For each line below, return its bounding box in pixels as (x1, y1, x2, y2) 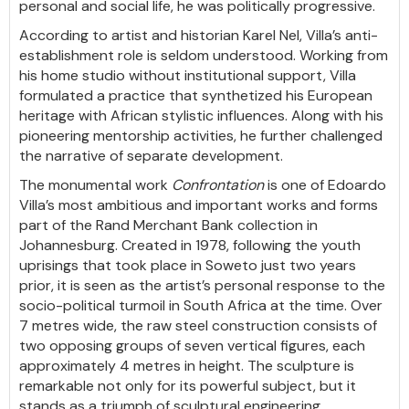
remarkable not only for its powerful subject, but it (19, 376, 356, 395)
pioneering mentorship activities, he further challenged (19, 126, 383, 145)
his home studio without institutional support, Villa (19, 66, 356, 85)
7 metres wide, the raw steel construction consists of (19, 316, 377, 335)
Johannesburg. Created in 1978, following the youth (19, 236, 361, 255)
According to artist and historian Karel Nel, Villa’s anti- (19, 26, 378, 45)
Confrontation (172, 175, 264, 194)
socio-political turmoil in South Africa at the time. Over (19, 296, 383, 315)
